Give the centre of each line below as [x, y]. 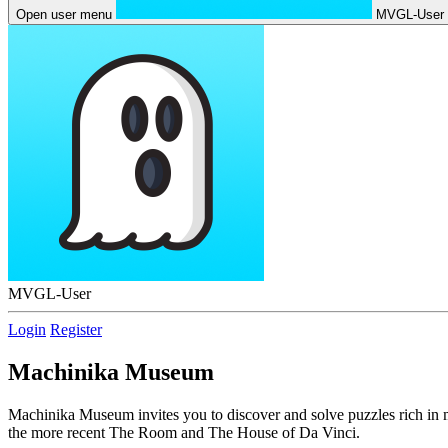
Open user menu [64, 14]
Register [76, 329]
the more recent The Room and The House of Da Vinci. [184, 432]
